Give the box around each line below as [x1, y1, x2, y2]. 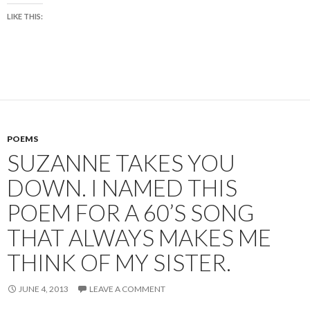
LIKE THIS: [7, 12, 43, 21]
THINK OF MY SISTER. [7, 248, 231, 276]
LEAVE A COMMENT [89, 284, 165, 294]
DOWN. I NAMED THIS [7, 174, 237, 201]
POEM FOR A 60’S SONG [7, 199, 254, 226]
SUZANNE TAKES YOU [7, 149, 235, 176]
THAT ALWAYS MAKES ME [7, 224, 271, 251]
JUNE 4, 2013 [19, 284, 69, 294]
